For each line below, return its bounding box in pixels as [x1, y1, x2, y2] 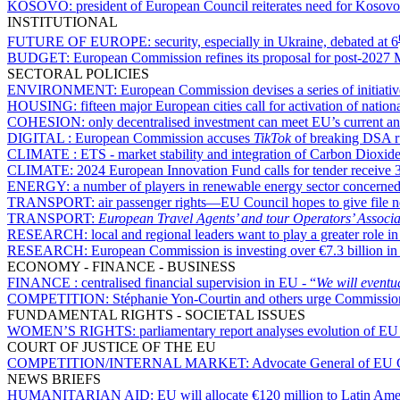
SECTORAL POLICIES [7, 66, 149, 82]
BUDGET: [7, 50, 73, 66]
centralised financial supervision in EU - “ [81, 275, 316, 291]
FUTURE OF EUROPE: [7, 34, 154, 50]
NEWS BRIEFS [7, 371, 101, 387]
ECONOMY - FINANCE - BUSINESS [7, 259, 236, 275]
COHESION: [7, 114, 88, 130]
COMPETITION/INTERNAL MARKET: [7, 355, 252, 371]
